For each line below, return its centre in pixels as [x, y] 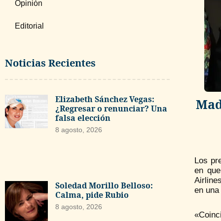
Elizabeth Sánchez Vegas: [105, 99]
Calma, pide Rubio [92, 195]
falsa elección [83, 118]
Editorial [29, 26]
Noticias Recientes [50, 63]
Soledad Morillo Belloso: [104, 185]
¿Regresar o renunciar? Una [111, 109]
